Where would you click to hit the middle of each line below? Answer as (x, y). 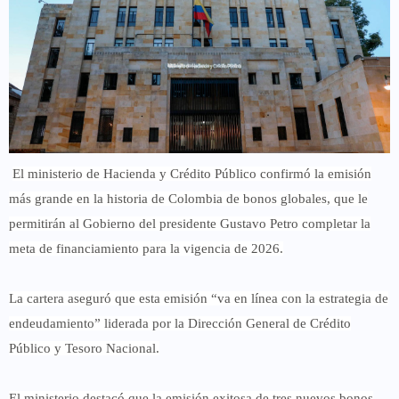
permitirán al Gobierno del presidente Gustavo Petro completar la (190, 223)
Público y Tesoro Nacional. (84, 348)
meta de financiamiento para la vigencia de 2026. (146, 248)
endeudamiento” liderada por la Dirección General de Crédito (180, 323)
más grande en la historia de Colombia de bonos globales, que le (188, 198)
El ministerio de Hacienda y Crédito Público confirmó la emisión (192, 173)
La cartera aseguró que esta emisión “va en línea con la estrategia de (199, 298)
